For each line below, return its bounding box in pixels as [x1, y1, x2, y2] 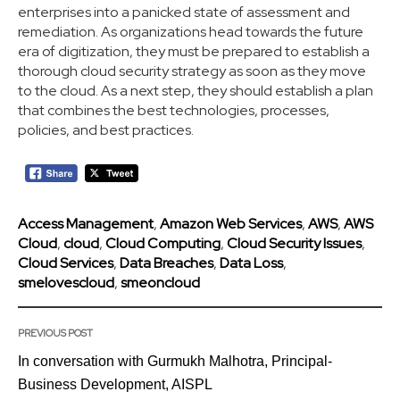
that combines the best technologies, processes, [18, 100, 329, 120]
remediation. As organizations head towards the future [18, 21, 363, 41]
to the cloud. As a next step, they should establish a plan [18, 80, 373, 100]
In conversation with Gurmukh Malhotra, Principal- [18, 353, 332, 369]
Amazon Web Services [160, 213, 302, 233]
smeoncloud [121, 272, 200, 292]
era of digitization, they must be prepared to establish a [18, 41, 370, 61]
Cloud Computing [105, 233, 221, 253]
